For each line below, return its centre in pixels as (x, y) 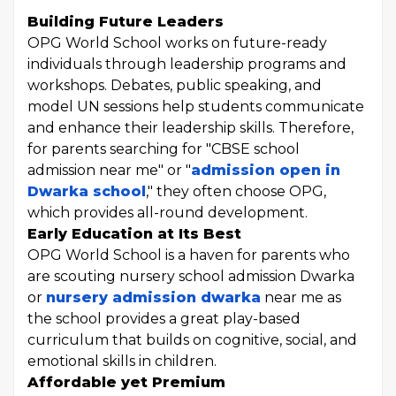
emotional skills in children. (122, 361)
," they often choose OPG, (236, 191)
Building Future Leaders (126, 22)
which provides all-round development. (168, 213)
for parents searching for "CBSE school (164, 149)
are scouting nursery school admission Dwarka (191, 276)
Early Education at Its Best (134, 234)
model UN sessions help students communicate (196, 107)
